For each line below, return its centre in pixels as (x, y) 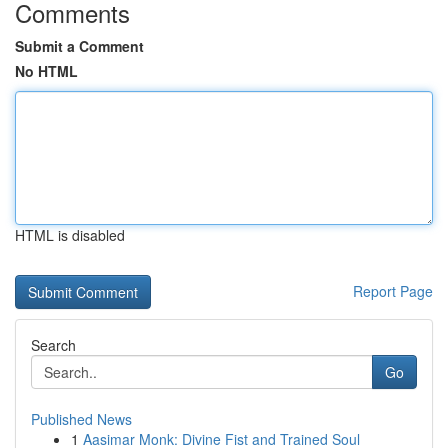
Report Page (393, 291)
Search (53, 345)
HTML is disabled (70, 235)
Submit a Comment (79, 46)
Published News (81, 419)
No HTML (46, 71)
